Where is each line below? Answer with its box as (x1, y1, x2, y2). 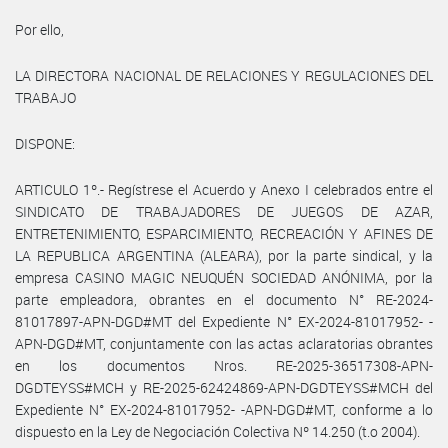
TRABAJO (15, 87, 76, 107)
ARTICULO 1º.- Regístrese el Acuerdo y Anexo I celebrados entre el (15, 179, 433, 199)
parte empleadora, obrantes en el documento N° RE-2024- (15, 289, 433, 309)
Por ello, (15, 19, 64, 39)
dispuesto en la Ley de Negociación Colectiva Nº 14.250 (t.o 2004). (15, 421, 420, 441)
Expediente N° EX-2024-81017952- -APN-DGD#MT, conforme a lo (15, 399, 433, 419)
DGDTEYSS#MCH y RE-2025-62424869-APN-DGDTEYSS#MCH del (15, 377, 433, 397)
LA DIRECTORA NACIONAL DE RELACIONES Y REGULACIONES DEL (15, 65, 433, 85)
